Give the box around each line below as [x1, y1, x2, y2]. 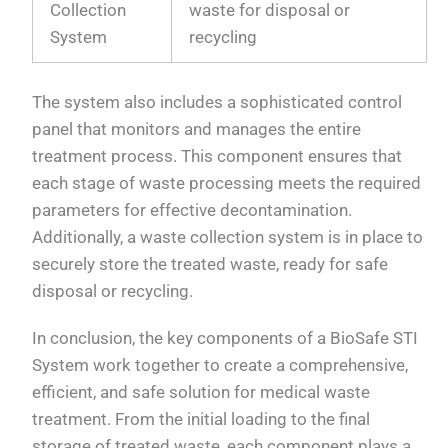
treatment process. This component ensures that [32, 145, 403, 166]
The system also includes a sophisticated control [32, 91, 403, 112]
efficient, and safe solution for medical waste [32, 381, 371, 402]
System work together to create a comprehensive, [32, 354, 409, 375]
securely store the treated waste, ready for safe [32, 253, 389, 274]
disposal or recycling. [32, 280, 194, 301]
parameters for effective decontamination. [32, 199, 353, 220]
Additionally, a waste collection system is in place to [32, 226, 424, 247]
